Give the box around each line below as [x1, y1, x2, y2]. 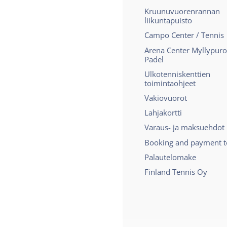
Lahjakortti [144, 107, 182, 118]
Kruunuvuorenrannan [144, 6, 220, 17]
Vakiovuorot [144, 93, 187, 103]
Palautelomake [144, 152, 196, 162]
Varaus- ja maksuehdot [144, 122, 224, 133]
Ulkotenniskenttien [144, 68, 210, 79]
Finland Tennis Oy [144, 166, 207, 177]
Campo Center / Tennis [144, 30, 224, 41]
